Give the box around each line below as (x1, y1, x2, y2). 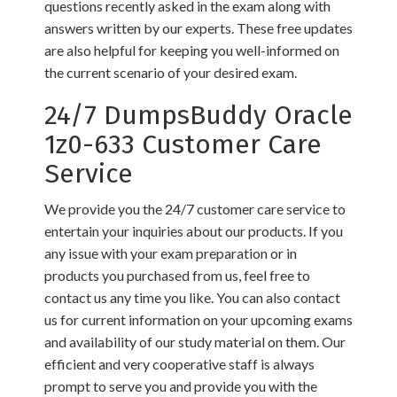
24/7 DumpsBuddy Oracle (44, 99, 353, 131)
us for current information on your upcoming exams (44, 311, 353, 328)
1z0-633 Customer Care (44, 128, 322, 160)
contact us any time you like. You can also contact (44, 289, 340, 306)
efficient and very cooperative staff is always (44, 355, 315, 372)
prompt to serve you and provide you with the (44, 378, 317, 394)
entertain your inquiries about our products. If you (44, 222, 343, 239)
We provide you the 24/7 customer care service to (44, 200, 346, 217)
